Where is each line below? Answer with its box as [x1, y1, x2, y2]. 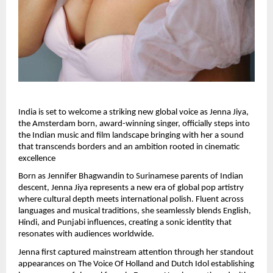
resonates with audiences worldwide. [18, 230, 154, 239]
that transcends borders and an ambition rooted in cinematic [18, 142, 239, 152]
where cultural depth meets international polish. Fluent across [18, 195, 244, 205]
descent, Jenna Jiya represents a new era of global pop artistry [18, 183, 244, 193]
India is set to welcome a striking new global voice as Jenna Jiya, [18, 107, 249, 117]
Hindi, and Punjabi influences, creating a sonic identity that [18, 218, 232, 228]
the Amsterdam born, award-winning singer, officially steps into [18, 119, 250, 129]
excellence [18, 154, 55, 163]
